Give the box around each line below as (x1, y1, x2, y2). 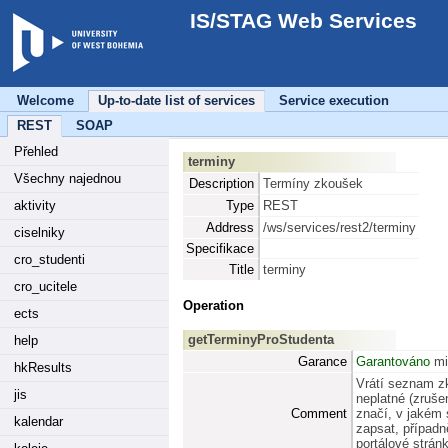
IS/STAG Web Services (189, 9, 417, 33)
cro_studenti (14, 252, 85, 267)
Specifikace (185, 241, 254, 257)
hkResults (14, 360, 72, 375)
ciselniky (14, 225, 65, 240)
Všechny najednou (14, 171, 121, 186)
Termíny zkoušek (262, 176, 363, 192)
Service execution (279, 93, 389, 108)
